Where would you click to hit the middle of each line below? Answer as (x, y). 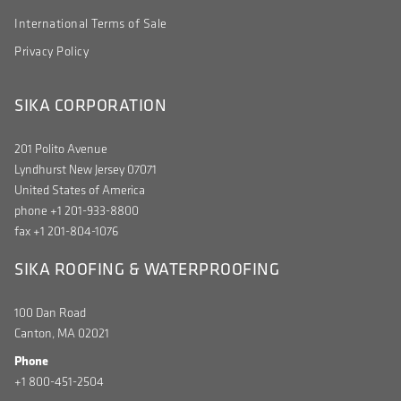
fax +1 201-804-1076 (66, 232)
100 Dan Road (50, 312)
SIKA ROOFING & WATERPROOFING (147, 268)
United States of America (80, 191)
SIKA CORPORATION (90, 105)
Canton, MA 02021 (62, 333)
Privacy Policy (51, 52)
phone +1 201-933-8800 (77, 211)
